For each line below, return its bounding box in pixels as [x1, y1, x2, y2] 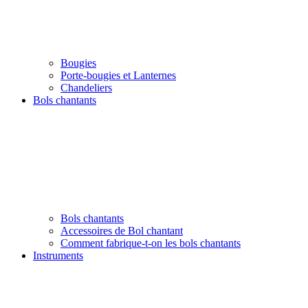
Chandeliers [60, 81, 112, 93]
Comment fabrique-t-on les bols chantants [60, 236, 241, 249]
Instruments [33, 249, 83, 261]
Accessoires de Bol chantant [60, 224, 183, 236]
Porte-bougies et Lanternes [60, 69, 176, 81]
